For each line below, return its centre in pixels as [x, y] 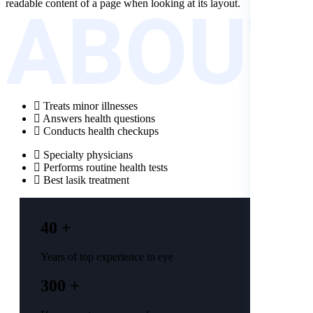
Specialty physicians [87, 155]
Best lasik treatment [85, 180]
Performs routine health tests [104, 168]
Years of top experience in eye [107, 257]
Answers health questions [98, 119]
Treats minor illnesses [89, 106]
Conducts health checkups [100, 131]
